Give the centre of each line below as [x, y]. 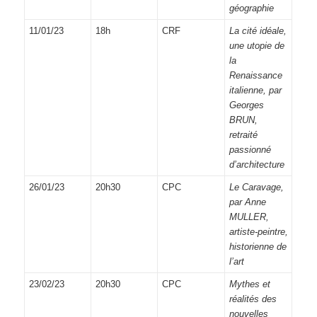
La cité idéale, [258, 30]
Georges [246, 105]
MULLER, [249, 217]
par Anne [247, 202]
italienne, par [255, 90]
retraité [243, 134]
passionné [250, 149]
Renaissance [255, 75]
